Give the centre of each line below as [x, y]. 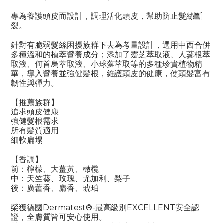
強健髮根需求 [35, 121]
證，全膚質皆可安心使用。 [59, 217]
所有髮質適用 [35, 131]
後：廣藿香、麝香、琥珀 [55, 188]
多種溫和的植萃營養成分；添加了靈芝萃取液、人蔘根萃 [111, 55]
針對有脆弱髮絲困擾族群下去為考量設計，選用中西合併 [111, 45]
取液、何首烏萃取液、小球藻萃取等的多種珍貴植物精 [107, 64]
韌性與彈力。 [35, 83]
